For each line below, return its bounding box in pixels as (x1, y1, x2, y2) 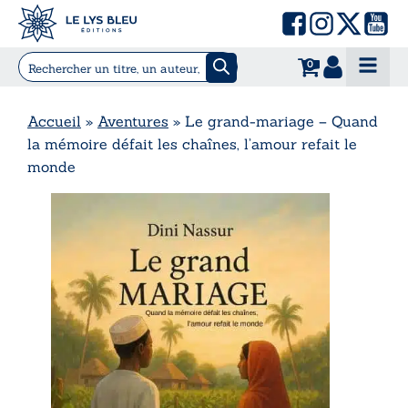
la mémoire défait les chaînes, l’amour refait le (27, 134, 357, 153)
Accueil (27, 111, 81, 130)
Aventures (97, 111, 168, 130)
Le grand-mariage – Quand (185, 111, 378, 130)
